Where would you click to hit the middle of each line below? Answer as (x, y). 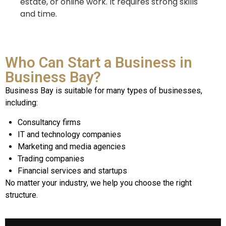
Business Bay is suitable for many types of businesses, (104, 91)
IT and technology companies (69, 134)
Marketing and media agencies (72, 146)
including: (21, 103)
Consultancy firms (49, 122)
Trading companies (51, 158)
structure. (21, 195)
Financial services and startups (72, 171)
